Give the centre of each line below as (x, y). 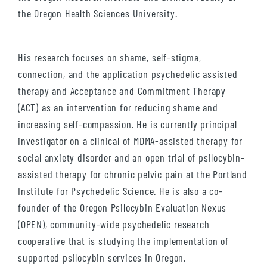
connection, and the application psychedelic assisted (128, 74)
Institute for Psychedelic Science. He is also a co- (120, 191)
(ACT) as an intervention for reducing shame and (118, 108)
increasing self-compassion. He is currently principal (128, 124)
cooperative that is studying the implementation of (123, 241)
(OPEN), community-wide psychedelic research (114, 224)
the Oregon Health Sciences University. (98, 13)
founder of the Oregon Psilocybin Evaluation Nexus (122, 208)
